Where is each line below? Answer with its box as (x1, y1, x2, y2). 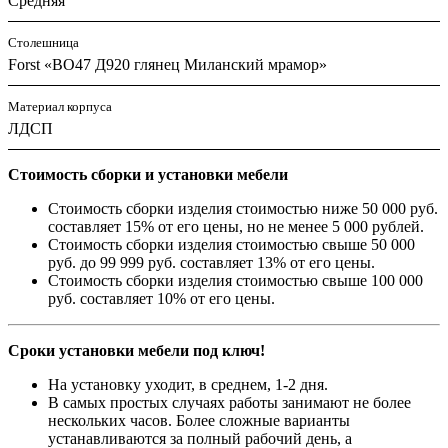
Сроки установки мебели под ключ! (8, 342, 265, 360)
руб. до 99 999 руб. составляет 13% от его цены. (48, 254, 375, 272)
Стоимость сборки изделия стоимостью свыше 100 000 (48, 272, 423, 290)
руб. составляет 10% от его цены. (48, 290, 275, 308)
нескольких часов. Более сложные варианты (48, 412, 350, 430)
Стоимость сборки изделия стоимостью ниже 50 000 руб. (48, 200, 438, 218)
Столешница (8, 35, 79, 51)
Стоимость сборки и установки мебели (8, 166, 288, 184)
